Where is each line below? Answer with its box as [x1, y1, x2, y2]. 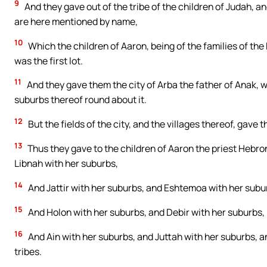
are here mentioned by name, [14, 14, 138, 28]
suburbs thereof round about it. [14, 93, 147, 107]
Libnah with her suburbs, [14, 157, 118, 170]
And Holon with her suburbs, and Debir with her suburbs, [26, 206, 265, 219]
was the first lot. [14, 54, 83, 67]
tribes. [14, 245, 42, 258]
